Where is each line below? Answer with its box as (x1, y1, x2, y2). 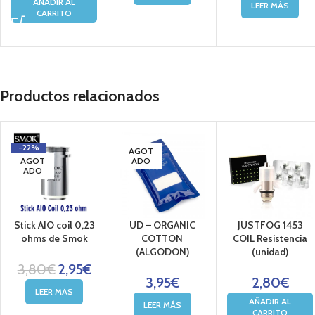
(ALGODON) (135, 245, 189, 258)
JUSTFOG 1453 (237, 218, 303, 231)
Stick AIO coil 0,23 (13, 218, 95, 231)
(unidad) (252, 245, 289, 258)
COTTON (141, 231, 184, 245)
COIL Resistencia (233, 231, 308, 245)
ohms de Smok (20, 231, 88, 245)
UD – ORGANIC (129, 218, 195, 231)
